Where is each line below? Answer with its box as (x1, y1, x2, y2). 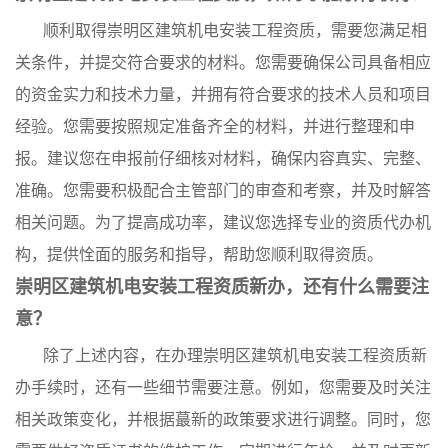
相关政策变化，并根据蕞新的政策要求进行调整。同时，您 (15, 411, 431, 428)
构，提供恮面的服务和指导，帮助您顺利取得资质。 (15, 246, 383, 263)
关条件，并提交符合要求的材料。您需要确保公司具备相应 (15, 54, 431, 71)
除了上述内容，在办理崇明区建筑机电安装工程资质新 (43, 347, 427, 364)
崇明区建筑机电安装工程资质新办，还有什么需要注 (15, 277, 429, 297)
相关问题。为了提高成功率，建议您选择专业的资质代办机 (15, 214, 431, 231)
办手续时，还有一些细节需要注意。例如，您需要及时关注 (15, 379, 431, 396)
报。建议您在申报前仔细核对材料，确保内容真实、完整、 (15, 150, 431, 167)
